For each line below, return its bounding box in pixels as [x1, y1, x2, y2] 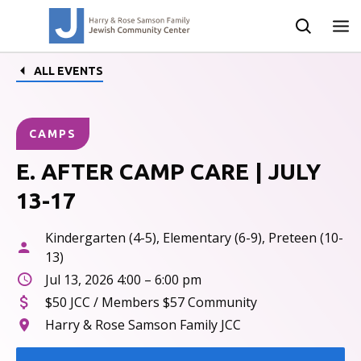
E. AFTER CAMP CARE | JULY [16, 159, 321, 184]
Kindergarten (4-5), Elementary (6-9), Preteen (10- [45, 229, 343, 247]
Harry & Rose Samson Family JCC [45, 316, 241, 334]
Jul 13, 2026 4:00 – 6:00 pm [45, 271, 201, 288]
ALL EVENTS [34, 64, 103, 77]
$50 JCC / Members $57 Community [45, 293, 257, 311]
